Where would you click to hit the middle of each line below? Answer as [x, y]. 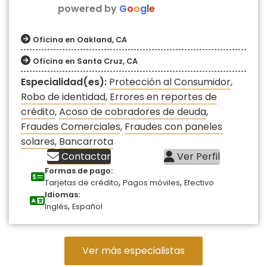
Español [87, 207]
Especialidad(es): [65, 82]
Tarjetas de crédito [82, 183]
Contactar [85, 157]
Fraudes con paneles [173, 127]
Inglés [56, 207]
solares [38, 142]
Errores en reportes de [163, 97]
